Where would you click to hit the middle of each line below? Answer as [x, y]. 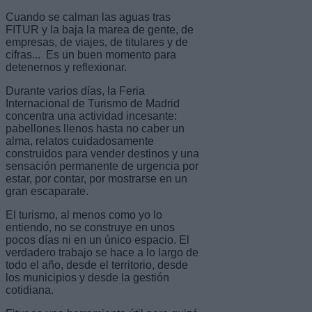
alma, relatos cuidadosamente [80, 141]
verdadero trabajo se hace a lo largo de [102, 252]
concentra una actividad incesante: [91, 116]
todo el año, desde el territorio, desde [97, 265]
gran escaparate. [47, 191]
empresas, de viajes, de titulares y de [97, 42]
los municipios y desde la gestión [87, 277]
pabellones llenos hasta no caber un [95, 128]
